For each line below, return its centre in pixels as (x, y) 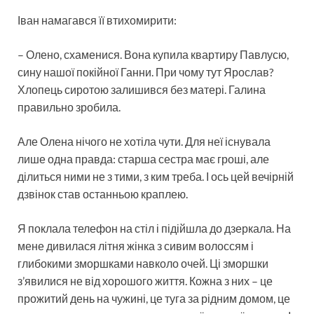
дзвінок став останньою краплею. (103, 193)
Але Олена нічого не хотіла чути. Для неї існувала (144, 141)
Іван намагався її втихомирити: (97, 20)
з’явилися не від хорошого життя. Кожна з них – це (145, 280)
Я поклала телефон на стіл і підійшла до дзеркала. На (154, 228)
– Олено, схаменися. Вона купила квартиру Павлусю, (153, 54)
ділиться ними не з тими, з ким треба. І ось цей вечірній (156, 176)
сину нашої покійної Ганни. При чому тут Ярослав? (145, 71)
